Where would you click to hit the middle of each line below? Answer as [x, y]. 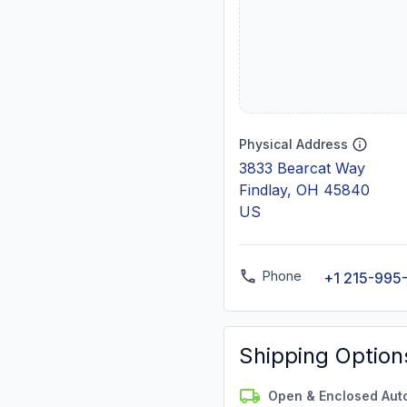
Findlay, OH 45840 [304, 190]
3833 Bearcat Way [302, 168]
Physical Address [293, 144]
